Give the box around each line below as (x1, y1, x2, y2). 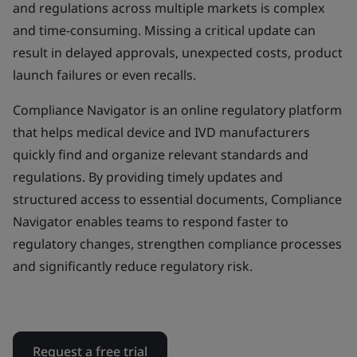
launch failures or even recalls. (13, 66, 196, 84)
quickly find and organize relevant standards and (13, 146, 308, 163)
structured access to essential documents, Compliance (13, 190, 342, 208)
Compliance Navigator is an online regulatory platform (13, 101, 342, 119)
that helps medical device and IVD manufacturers (13, 124, 310, 141)
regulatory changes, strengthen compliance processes (13, 235, 342, 253)
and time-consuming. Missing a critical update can (13, 22, 316, 39)
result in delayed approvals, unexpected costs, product (13, 44, 343, 61)
